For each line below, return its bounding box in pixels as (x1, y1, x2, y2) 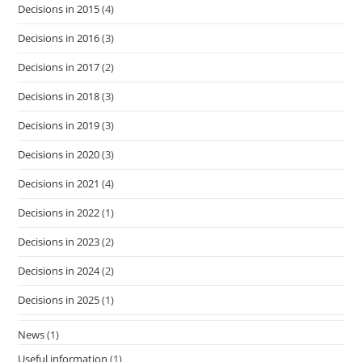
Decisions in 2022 (18, 205, 100, 220)
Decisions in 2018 (18, 89, 100, 103)
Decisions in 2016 (18, 31, 100, 45)
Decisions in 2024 (18, 263, 100, 278)
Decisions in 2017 (18, 60, 100, 74)
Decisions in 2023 (18, 234, 100, 249)
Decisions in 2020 (18, 147, 100, 162)
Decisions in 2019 (18, 118, 100, 133)
